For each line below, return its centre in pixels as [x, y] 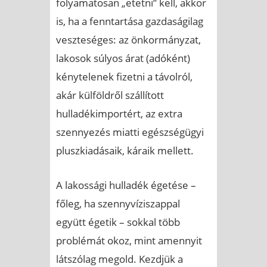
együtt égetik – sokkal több [118, 222]
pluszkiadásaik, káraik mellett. [125, 150]
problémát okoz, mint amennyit [129, 240]
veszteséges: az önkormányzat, [128, 39]
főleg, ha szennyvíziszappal [118, 203]
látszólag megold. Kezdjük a [119, 259]
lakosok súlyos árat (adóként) [123, 58]
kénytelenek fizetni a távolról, [124, 76]
